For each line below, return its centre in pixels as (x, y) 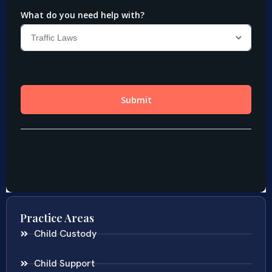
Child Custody (65, 234)
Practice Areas (57, 218)
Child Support (64, 263)
